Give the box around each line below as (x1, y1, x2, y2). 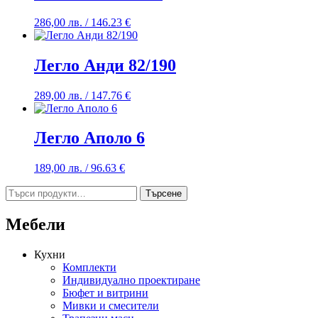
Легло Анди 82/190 (34, 55, 176, 75)
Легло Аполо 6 (34, 128, 145, 148)
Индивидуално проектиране (62, 274, 200, 287)
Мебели (6, 215, 65, 234)
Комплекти (62, 261, 116, 274)
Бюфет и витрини (62, 287, 148, 300)
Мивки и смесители (62, 300, 159, 312)
